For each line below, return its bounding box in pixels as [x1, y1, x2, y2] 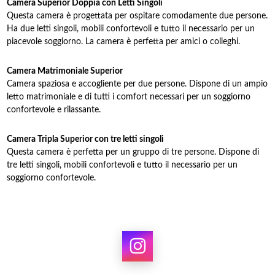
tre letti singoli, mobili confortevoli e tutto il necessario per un [7, 161, 238, 169]
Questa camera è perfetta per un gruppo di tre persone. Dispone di [7, 148, 260, 157]
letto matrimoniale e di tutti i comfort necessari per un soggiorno [7, 93, 251, 101]
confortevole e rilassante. [7, 106, 101, 114]
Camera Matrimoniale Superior [7, 67, 123, 76]
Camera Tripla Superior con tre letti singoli [7, 135, 165, 144]
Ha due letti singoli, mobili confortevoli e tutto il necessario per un [7, 25, 255, 33]
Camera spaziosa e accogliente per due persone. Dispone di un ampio [7, 80, 268, 88]
